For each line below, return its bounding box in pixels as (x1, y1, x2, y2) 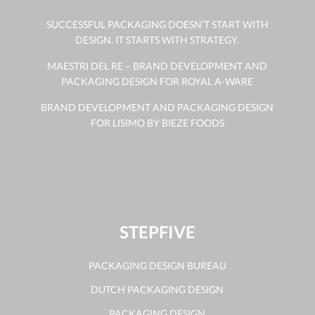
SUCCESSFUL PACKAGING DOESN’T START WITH (46, 18, 269, 30)
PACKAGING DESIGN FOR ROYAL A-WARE (61, 75, 254, 87)
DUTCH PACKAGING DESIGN (91, 283, 224, 295)
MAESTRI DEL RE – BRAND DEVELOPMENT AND (47, 60, 268, 72)
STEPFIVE (119, 221, 195, 242)
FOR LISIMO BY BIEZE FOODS (90, 117, 224, 129)
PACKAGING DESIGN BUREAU (88, 259, 226, 271)
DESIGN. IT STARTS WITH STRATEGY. (75, 34, 240, 46)
